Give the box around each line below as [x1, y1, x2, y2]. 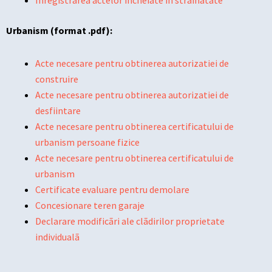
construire [35, 73, 78, 85]
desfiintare [35, 104, 81, 117]
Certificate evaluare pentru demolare [35, 183, 189, 195]
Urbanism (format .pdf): [6, 24, 112, 36]
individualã [35, 231, 80, 243]
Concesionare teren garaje [35, 199, 144, 211]
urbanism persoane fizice [35, 136, 140, 148]
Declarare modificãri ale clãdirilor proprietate [35, 215, 225, 227]
